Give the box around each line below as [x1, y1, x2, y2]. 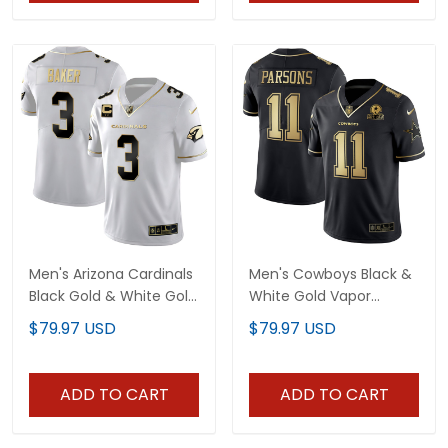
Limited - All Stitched [249, 307, 394, 328]
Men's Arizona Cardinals [29, 263, 193, 284]
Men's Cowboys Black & [249, 263, 412, 284]
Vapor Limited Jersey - [29, 307, 186, 328]
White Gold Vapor [249, 285, 371, 306]
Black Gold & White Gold [29, 285, 197, 306]
